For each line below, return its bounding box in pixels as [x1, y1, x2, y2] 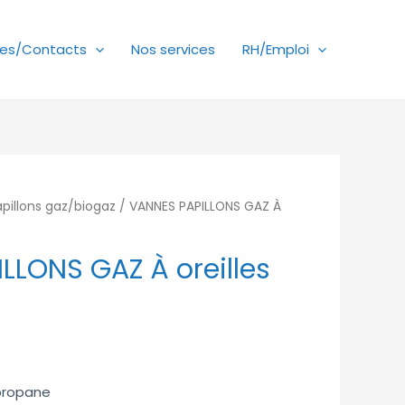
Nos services [131, 40, 215, 59]
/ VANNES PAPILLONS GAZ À [116, 198, 282, 215]
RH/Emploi [242, 40, 309, 59]
